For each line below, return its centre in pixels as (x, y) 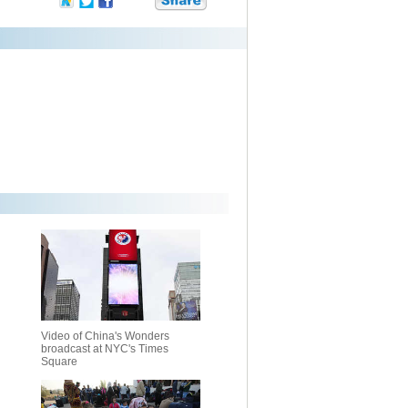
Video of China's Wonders (105, 336)
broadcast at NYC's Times (105, 349)
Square (59, 362)
